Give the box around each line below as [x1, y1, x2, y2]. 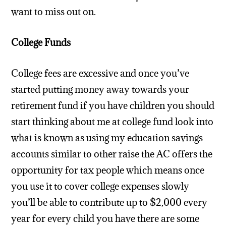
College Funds [11, 36, 71, 49]
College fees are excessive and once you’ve [11, 67, 190, 79]
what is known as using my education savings [11, 131, 203, 144]
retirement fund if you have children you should [11, 99, 215, 111]
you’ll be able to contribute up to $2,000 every [11, 196, 208, 208]
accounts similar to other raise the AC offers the [11, 147, 213, 160]
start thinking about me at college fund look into [11, 115, 214, 128]
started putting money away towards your [11, 83, 190, 95]
